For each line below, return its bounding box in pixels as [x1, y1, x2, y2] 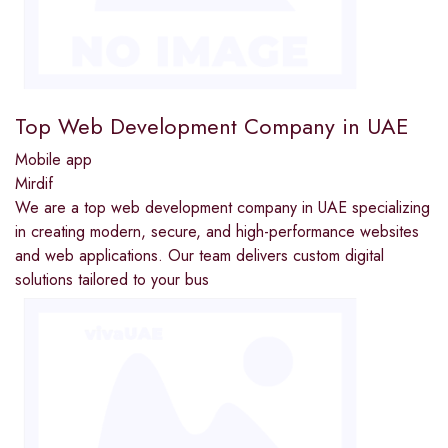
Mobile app [15, 147, 92, 171]
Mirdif [15, 171, 53, 195]
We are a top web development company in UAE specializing [15, 195, 430, 219]
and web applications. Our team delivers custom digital [15, 243, 384, 267]
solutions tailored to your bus [15, 267, 209, 291]
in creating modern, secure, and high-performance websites [15, 219, 419, 243]
